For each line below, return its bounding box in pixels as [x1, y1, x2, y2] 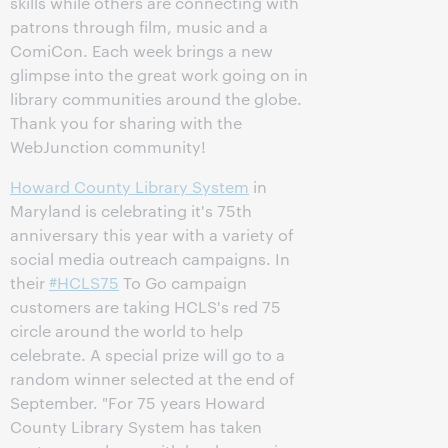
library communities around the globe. [10, 88, 302, 109]
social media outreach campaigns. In [10, 248, 290, 269]
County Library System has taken [10, 416, 262, 437]
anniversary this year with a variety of [10, 224, 294, 245]
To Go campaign [119, 272, 247, 293]
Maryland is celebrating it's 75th [10, 200, 252, 221]
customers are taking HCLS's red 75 [10, 296, 281, 317]
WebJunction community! [10, 136, 206, 157]
